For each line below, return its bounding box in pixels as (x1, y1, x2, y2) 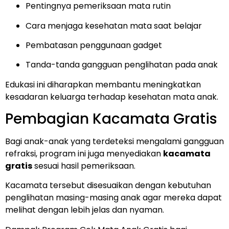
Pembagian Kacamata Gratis (5, 109, 217, 129)
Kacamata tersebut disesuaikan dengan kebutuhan (5, 179, 211, 192)
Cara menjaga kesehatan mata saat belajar (26, 19, 202, 32)
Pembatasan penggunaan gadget (26, 39, 162, 51)
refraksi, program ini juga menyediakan (5, 148, 163, 160)
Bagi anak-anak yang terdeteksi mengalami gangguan (5, 135, 224, 148)
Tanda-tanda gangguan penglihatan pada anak (26, 59, 218, 71)
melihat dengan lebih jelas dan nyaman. (5, 204, 164, 216)
